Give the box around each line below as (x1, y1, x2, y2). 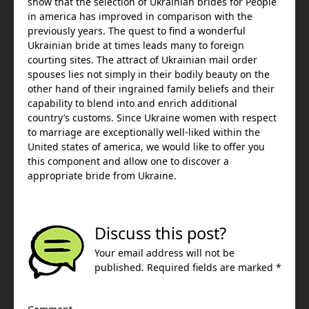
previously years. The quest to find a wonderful (28, 26, 246, 36)
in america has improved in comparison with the (28, 12, 252, 21)
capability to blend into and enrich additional (28, 99, 237, 108)
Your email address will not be (94, 248, 235, 258)
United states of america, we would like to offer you (28, 142, 265, 152)
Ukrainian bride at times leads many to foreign (28, 41, 244, 50)
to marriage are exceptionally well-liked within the (28, 128, 260, 137)
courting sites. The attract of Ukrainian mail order (28, 55, 257, 65)
